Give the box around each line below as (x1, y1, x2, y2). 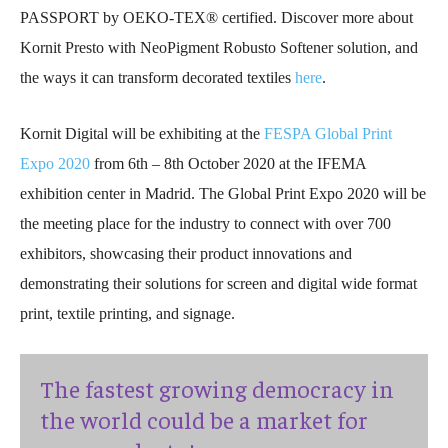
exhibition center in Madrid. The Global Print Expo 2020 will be (20, 184, 426, 202)
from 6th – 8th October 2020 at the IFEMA (90, 154, 366, 172)
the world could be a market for (40, 403, 368, 434)
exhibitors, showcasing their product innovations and (20, 244, 352, 262)
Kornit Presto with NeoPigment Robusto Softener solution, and (20, 38, 418, 56)
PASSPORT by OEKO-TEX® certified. (20, 8, 281, 26)
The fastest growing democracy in (40, 372, 394, 403)
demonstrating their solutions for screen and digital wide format (20, 274, 417, 292)
